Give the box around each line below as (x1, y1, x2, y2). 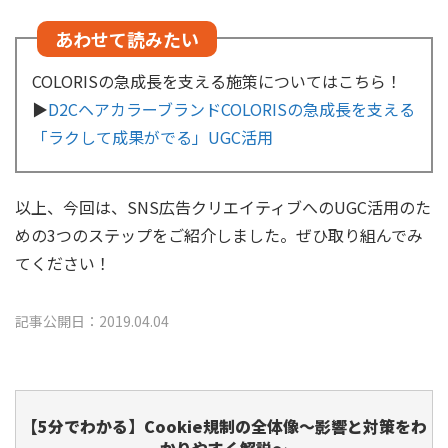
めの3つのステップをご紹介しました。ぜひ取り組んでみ (15, 223, 423, 248)
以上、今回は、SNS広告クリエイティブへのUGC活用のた (15, 195, 431, 220)
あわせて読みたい (55, 26, 199, 53)
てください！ (15, 251, 111, 276)
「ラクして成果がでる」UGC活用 (32, 125, 273, 150)
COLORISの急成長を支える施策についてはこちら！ (32, 69, 402, 94)
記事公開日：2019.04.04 (15, 311, 169, 332)
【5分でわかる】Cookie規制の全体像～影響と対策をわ (21, 414, 427, 439)
